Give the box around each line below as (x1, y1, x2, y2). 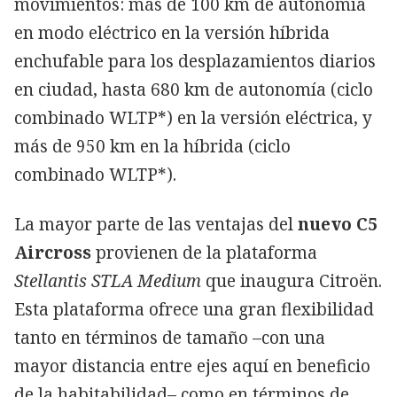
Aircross (14, 241, 96, 265)
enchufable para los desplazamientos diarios (14, 50, 376, 74)
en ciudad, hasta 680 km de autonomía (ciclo (14, 78, 373, 102)
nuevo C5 (293, 213, 378, 237)
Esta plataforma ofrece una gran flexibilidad (14, 298, 374, 322)
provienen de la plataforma (96, 241, 317, 265)
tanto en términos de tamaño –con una (14, 326, 325, 350)
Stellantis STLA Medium (14, 269, 201, 293)
